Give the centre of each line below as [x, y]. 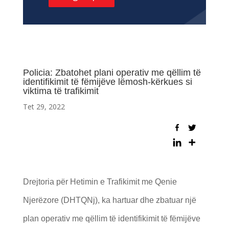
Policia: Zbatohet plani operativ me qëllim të [112, 72]
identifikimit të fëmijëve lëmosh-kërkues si [107, 82]
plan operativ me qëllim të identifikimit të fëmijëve [111, 218]
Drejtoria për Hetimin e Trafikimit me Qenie [100, 181]
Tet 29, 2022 [44, 106]
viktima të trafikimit [61, 91]
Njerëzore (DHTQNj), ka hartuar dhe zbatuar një [109, 200]
